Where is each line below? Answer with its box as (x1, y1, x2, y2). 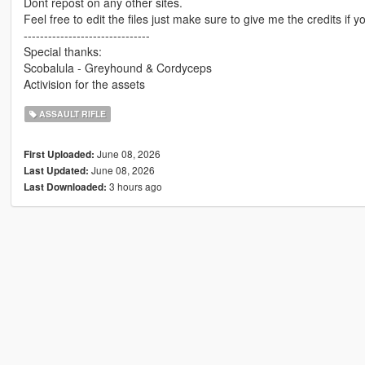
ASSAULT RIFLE (37, 107, 107, 120)
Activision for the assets (23, 75, 145, 92)
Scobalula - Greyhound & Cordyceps (23, 59, 212, 76)
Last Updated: (23, 163, 89, 178)
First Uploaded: (23, 147, 95, 161)
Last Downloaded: (23, 179, 107, 194)
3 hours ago (106, 178, 162, 193)
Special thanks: (23, 42, 102, 59)
